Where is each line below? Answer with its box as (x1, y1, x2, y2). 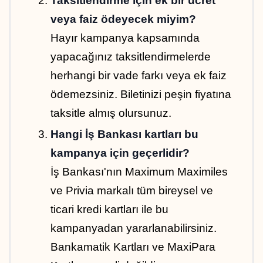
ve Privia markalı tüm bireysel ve (50, 184, 213, 197)
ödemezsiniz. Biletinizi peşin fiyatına (50, 88, 231, 101)
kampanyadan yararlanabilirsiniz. (50, 222, 217, 235)
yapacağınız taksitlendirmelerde (50, 50, 211, 63)
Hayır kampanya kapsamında (50, 32, 200, 45)
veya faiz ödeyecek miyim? (50, 13, 196, 26)
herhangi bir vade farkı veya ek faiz (50, 69, 227, 82)
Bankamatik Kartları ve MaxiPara (50, 241, 215, 254)
